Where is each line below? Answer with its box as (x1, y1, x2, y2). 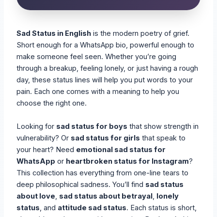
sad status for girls (71, 133, 140, 142)
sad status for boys (56, 122, 128, 131)
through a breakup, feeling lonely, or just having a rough (16, 64, 199, 73)
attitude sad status (58, 203, 127, 212)
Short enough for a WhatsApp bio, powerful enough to (16, 41, 195, 50)
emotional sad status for (76, 145, 166, 154)
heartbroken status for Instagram (66, 156, 189, 166)
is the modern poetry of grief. (91, 29, 190, 38)
